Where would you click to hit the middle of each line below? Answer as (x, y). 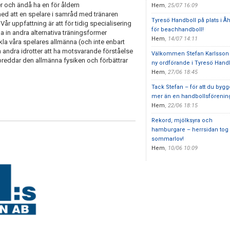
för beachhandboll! (177, 30)
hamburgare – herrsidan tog (190, 130)
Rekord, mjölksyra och (182, 120)
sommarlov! (167, 139)
